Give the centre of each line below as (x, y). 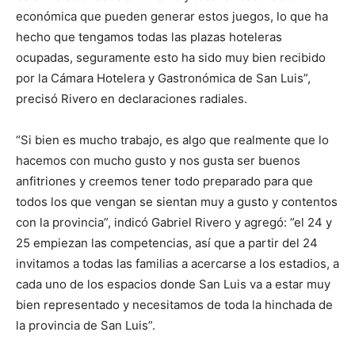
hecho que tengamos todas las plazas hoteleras (149, 37)
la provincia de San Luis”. (86, 326)
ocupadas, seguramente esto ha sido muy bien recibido (171, 58)
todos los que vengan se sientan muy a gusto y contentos (177, 202)
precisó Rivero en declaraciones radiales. (132, 99)
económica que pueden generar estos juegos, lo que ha (172, 17)
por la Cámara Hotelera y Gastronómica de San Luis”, (163, 78)
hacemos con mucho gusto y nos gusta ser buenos (158, 161)
